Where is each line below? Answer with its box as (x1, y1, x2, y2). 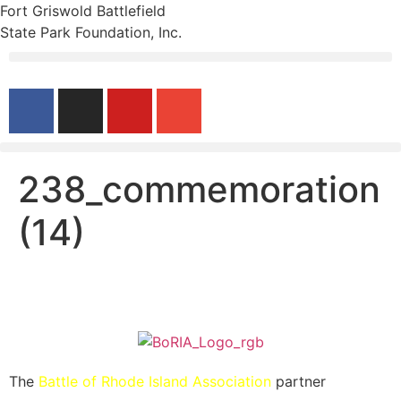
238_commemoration (18, 167, 380, 211)
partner (271, 372, 326, 391)
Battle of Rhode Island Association (38, 372, 271, 391)
